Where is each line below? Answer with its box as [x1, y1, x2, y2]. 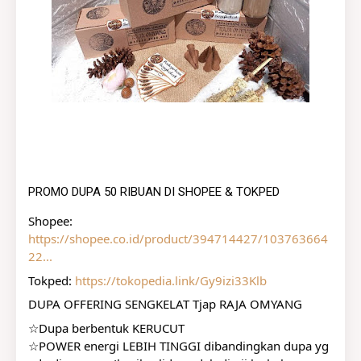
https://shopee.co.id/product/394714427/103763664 [28, 230, 328, 247]
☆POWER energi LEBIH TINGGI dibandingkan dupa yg [28, 337, 329, 354]
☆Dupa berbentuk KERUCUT [28, 319, 185, 336]
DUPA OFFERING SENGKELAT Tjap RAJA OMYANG [28, 296, 302, 312]
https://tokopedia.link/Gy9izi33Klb [75, 272, 267, 288]
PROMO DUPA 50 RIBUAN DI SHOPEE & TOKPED [28, 185, 280, 199]
